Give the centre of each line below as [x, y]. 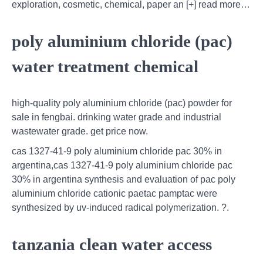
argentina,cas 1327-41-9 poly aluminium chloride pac [122, 165]
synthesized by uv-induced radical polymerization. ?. [120, 207]
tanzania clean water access [112, 244]
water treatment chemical [105, 67]
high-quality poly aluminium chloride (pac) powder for [122, 103]
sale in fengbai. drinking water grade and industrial [117, 117]
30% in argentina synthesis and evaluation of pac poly [124, 179]
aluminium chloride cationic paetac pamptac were [114, 193]
